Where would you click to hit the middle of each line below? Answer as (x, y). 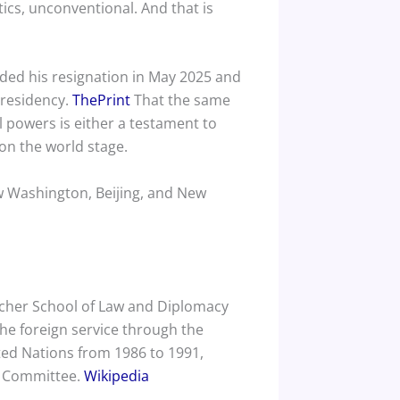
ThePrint (101, 100)
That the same (180, 100)
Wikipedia (116, 376)
